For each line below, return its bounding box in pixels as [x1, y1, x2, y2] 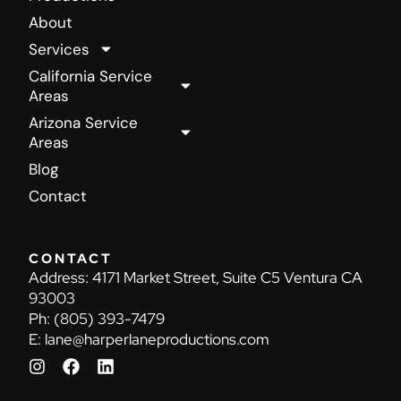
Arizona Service [29, 112, 138, 132]
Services [29, 38, 90, 59]
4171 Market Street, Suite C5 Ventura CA [92, 267, 363, 287]
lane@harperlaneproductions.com [45, 328, 269, 349]
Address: [29, 267, 92, 287]
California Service [29, 65, 152, 86]
